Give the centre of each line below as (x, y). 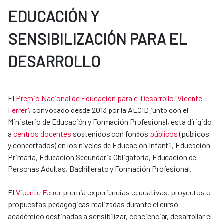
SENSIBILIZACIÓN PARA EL (97, 38)
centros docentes (42, 133)
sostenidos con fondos (110, 133)
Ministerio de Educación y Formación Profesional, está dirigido (110, 121)
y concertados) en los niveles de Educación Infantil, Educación (109, 145)
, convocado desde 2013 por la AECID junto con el (109, 110)
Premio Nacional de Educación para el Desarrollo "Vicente (109, 98)
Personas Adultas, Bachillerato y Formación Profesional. (100, 168)
